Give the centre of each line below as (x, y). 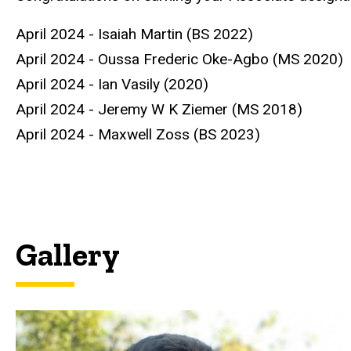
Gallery (68, 254)
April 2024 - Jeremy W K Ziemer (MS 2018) (161, 109)
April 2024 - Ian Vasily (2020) (114, 84)
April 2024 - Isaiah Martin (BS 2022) (136, 34)
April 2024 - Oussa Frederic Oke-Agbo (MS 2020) (181, 59)
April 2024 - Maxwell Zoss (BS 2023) (138, 134)
